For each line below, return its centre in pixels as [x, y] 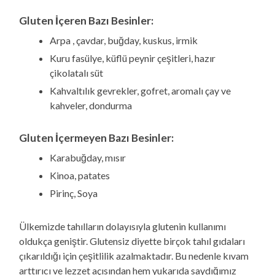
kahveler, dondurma [91, 105]
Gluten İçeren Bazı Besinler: [87, 20]
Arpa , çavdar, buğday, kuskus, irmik [124, 40]
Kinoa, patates [80, 175]
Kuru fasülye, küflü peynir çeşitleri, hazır [133, 58]
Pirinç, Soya [74, 193]
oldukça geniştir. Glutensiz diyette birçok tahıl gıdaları [132, 241]
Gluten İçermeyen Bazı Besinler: [97, 137]
